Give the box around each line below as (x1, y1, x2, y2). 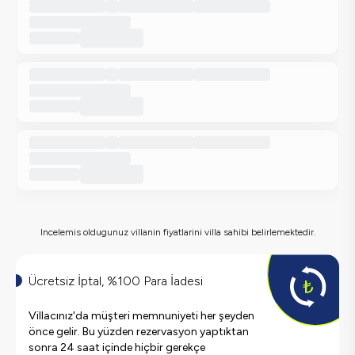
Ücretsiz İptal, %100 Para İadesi (29, 273, 203, 288)
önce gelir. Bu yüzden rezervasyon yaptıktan (29, 324, 249, 338)
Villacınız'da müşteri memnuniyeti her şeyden (29, 308, 254, 323)
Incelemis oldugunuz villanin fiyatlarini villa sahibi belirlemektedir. (40, 226, 315, 238)
